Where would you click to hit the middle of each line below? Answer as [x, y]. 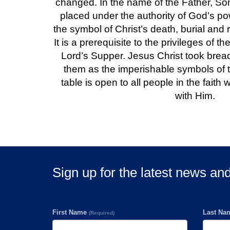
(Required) [102, 213]
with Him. [195, 96]
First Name [71, 213]
